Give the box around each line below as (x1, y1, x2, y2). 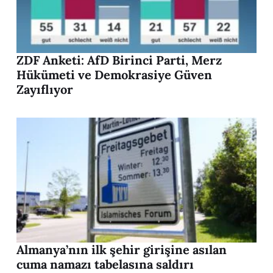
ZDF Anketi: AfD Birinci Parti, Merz (16, 52, 222, 68)
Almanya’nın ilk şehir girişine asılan (16, 242, 227, 258)
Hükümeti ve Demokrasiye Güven (16, 67, 212, 83)
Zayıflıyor (16, 82, 73, 97)
